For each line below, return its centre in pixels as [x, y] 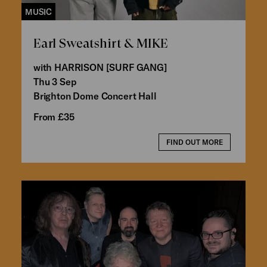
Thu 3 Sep [55, 81]
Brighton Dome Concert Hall [95, 95]
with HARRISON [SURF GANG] [100, 67]
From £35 [54, 116]
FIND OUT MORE [195, 142]
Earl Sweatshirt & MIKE [101, 43]
